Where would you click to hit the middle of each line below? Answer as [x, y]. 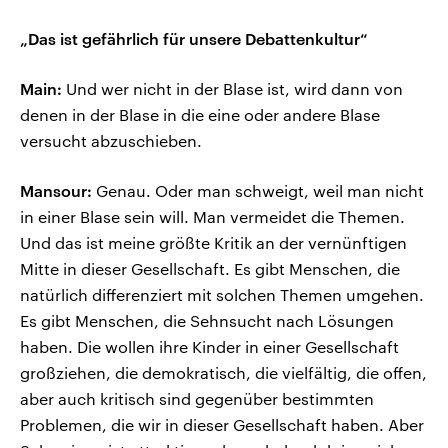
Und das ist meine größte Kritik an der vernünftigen [213, 243]
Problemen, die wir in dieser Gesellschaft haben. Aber [222, 425]
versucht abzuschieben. [111, 141]
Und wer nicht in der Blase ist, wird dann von [232, 89]
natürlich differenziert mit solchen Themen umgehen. [222, 295]
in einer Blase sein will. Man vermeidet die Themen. [212, 217]
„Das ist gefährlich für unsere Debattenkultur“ [194, 39]
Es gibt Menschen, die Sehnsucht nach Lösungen [207, 321]
